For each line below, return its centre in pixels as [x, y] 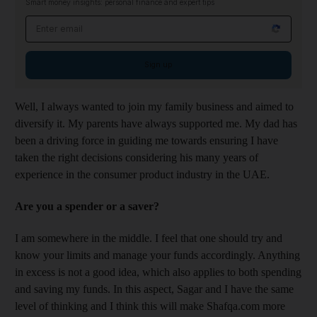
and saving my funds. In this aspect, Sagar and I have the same [154, 289]
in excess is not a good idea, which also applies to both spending [158, 272]
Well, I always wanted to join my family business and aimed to [154, 106]
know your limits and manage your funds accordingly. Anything [157, 255]
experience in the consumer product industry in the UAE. [142, 174]
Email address [62, 23]
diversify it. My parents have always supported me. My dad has [156, 123]
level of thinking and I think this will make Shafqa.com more [150, 306]
